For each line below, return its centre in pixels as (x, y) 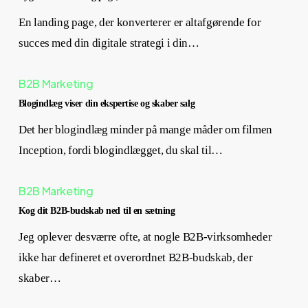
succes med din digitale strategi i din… (109, 43)
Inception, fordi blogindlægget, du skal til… (120, 150)
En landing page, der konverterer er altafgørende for (140, 22)
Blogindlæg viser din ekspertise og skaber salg (107, 103)
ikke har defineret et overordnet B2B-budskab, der (135, 257)
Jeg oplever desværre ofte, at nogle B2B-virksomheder (145, 237)
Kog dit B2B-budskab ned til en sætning (97, 210)
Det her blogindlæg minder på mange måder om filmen (145, 130)
